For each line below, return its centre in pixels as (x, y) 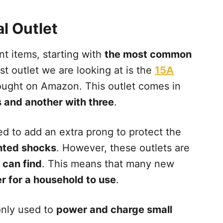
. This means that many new (108, 164)
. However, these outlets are (123, 148)
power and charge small (114, 209)
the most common (148, 54)
